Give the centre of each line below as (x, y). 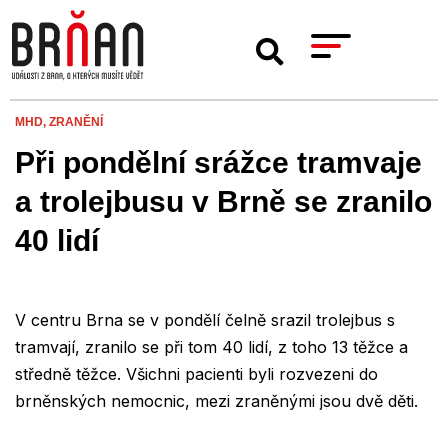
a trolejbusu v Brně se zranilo (223, 202)
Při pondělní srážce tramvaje (218, 163)
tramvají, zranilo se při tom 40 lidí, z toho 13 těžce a (211, 347)
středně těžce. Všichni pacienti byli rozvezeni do (196, 374)
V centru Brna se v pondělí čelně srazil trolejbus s (205, 320)
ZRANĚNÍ (76, 122)
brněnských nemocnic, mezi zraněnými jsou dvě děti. (216, 401)
